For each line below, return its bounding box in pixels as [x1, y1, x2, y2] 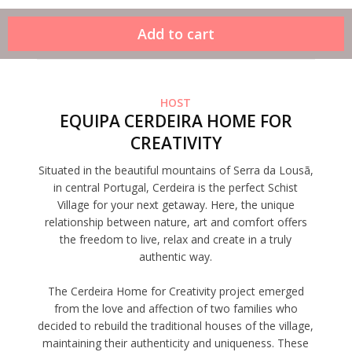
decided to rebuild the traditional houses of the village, [38, 318, 314, 334]
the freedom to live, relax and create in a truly [60, 232, 292, 247]
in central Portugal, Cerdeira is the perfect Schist [53, 180, 299, 196]
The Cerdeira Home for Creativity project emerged [47, 284, 304, 299]
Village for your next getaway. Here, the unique [57, 197, 295, 213]
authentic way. [139, 249, 213, 265]
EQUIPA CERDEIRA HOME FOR [59, 110, 292, 133]
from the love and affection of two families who [53, 301, 298, 317]
